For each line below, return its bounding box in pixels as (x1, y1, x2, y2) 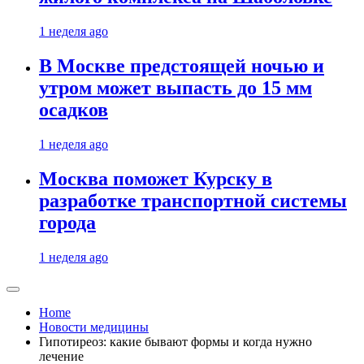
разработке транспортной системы (39, 190, 347, 212)
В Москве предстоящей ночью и (39, 55, 324, 77)
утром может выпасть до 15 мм (39, 77, 312, 99)
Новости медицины (39, 320, 149, 334)
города (39, 212, 96, 234)
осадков (39, 99, 108, 121)
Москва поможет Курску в (39, 168, 272, 190)
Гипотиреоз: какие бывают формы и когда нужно (39, 335, 312, 349)
